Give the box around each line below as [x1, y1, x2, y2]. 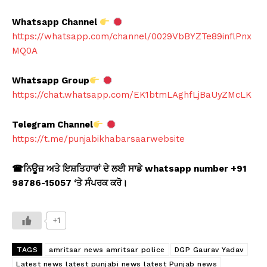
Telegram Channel [12, 119, 93, 131]
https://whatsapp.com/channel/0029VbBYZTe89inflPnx [12, 31, 252, 42]
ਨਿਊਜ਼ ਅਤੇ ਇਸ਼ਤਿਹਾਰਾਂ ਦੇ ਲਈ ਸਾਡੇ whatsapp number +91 [23, 163, 247, 175]
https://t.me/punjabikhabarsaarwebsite [12, 133, 185, 145]
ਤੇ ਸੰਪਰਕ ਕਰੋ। [76, 178, 128, 189]
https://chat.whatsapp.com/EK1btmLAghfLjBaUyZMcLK [12, 89, 252, 101]
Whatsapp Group [12, 75, 89, 86]
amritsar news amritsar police [49, 246, 165, 254]
